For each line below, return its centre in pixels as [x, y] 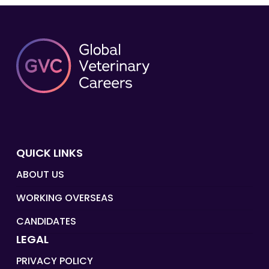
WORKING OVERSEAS [65, 198]
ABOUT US [40, 174]
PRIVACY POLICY [54, 261]
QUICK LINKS [49, 153]
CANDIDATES [46, 221]
